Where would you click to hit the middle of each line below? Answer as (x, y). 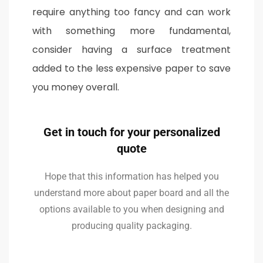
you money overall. (77, 87)
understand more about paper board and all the (131, 193)
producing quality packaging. (131, 225)
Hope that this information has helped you (131, 176)
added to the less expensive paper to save (131, 68)
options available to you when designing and (131, 209)
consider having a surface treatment (131, 49)
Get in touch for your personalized (131, 132)
